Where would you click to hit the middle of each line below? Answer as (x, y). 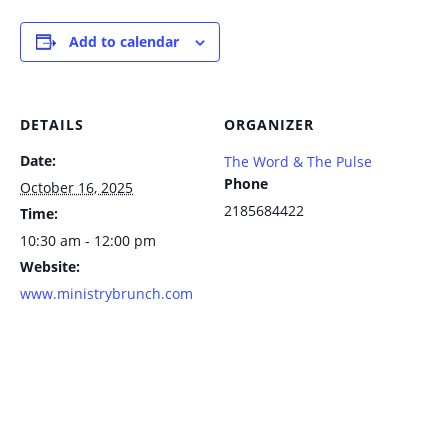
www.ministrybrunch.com (106, 293)
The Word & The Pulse (298, 161)
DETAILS (52, 124)
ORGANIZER (269, 124)
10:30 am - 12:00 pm (88, 240)
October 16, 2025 (76, 187)
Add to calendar (123, 41)
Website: (50, 266)
